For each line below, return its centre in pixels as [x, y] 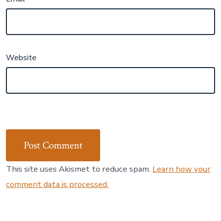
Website [21, 58]
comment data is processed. [57, 184]
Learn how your [182, 169]
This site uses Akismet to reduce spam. [79, 169]
